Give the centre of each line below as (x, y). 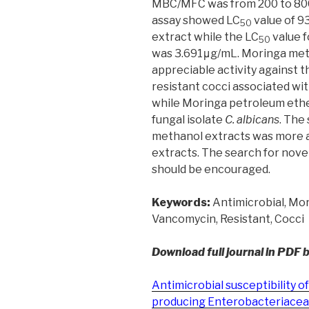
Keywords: (181, 203)
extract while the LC (205, 37)
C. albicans (252, 120)
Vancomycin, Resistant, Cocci (228, 219)
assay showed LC (196, 21)
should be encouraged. (211, 170)
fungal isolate (188, 120)
